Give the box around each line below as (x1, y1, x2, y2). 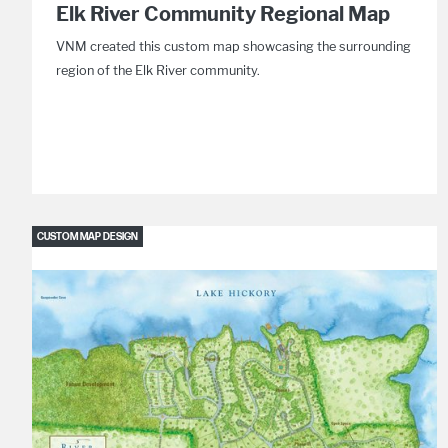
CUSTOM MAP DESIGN (36, 231, 138, 243)
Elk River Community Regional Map (56, 2, 390, 26)
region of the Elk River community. (56, 63, 260, 78)
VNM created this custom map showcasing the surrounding (56, 39, 411, 54)
